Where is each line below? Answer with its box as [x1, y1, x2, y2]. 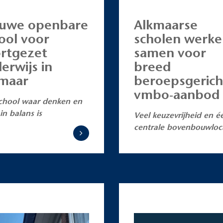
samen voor [134, 44, 206, 61]
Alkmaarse [134, 16, 198, 33]
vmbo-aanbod [134, 86, 220, 103]
